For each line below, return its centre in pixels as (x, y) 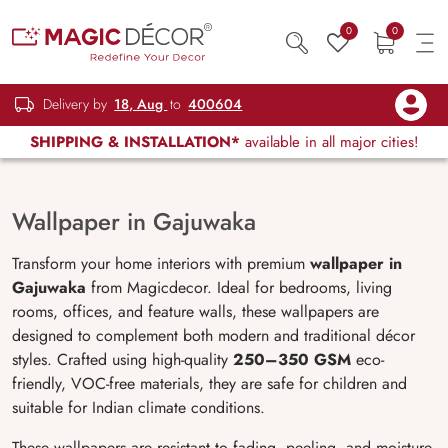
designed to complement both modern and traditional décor (213, 335)
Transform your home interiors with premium (161, 263)
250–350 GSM (292, 359)
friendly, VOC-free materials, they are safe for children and (209, 383)
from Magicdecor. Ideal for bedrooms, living (239, 287)
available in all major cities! (329, 142)
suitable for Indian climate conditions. (138, 407)
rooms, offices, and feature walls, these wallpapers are (195, 311)
